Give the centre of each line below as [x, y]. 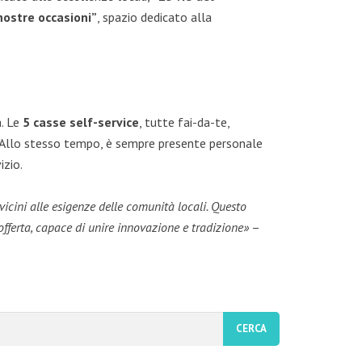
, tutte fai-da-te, [184, 122]
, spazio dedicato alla [154, 17]
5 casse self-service [81, 122]
